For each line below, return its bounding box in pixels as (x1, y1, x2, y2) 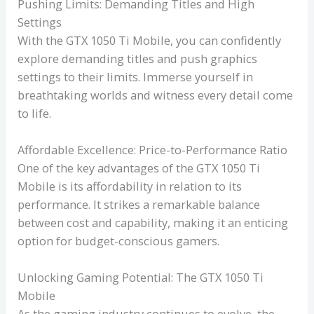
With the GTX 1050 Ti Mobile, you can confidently (18, 32, 282, 48)
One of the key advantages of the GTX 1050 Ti (18, 160, 261, 177)
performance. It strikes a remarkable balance (18, 196, 261, 213)
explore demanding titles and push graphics (18, 50, 258, 67)
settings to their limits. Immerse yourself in (18, 68, 254, 85)
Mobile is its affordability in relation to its (18, 178, 243, 195)
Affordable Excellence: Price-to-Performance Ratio (18, 142, 288, 158)
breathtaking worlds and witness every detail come (18, 86, 294, 103)
